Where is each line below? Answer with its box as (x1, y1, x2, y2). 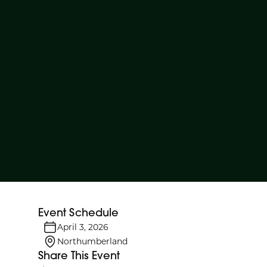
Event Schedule (38, 205, 119, 219)
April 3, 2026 (57, 221, 108, 232)
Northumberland (57, 235, 128, 247)
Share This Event (38, 248, 120, 262)
